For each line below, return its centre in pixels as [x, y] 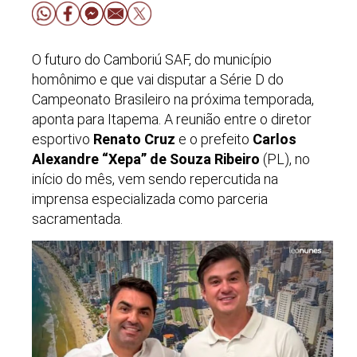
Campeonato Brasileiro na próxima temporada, [173, 99]
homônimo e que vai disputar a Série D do [158, 79]
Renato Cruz [134, 139]
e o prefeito [214, 139]
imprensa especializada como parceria [150, 198]
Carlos [275, 139]
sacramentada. [77, 218]
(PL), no [285, 159]
